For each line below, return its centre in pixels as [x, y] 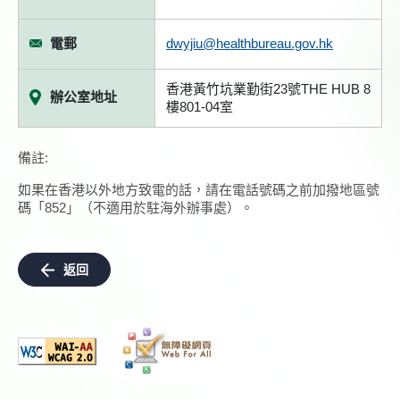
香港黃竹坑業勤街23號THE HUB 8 [268, 89]
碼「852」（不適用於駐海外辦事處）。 [136, 208]
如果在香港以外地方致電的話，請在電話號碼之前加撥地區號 [199, 190]
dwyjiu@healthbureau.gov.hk [250, 43]
